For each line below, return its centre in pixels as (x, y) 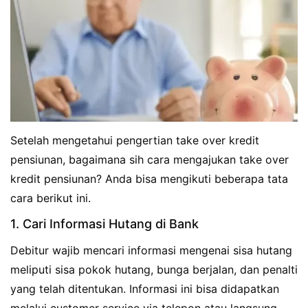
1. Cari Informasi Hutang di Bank (104, 223)
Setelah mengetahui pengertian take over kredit (135, 140)
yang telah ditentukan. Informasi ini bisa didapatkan (145, 288)
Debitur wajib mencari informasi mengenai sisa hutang (151, 250)
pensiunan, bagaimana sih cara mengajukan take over (150, 159)
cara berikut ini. (51, 198)
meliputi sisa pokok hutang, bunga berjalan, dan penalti (154, 269)
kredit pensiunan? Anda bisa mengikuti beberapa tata (149, 178)
